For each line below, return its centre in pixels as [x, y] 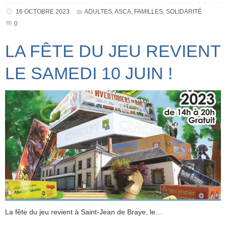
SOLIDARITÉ [184, 11]
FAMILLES [149, 11]
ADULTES [98, 11]
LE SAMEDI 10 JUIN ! [89, 73]
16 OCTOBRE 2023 [42, 11]
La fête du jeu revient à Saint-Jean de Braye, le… [84, 212]
